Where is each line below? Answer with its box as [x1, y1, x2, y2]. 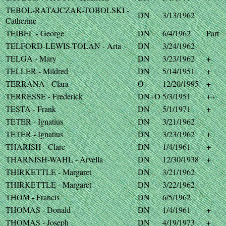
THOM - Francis [6, 192, 60, 202]
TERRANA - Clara [6, 78, 69, 89]
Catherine [6, 15, 36, 26]
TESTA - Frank [6, 103, 56, 114]
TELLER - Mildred [6, 66, 68, 76]
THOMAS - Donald [6, 204, 71, 215]
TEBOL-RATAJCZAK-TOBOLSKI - [6, 5, 129, 15]
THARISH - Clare [6, 141, 65, 152]
